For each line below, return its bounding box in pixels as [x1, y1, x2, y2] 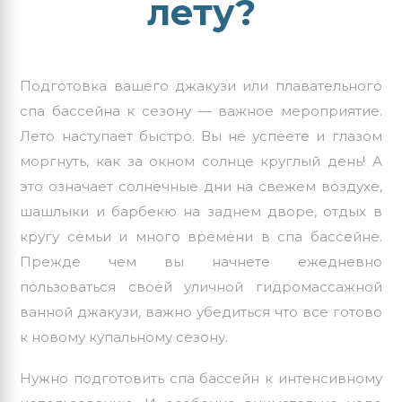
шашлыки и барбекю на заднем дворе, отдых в [20, 203, 382, 221]
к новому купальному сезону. [20, 328, 229, 346]
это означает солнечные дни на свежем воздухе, [20, 178, 382, 196]
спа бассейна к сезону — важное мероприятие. [20, 102, 382, 120]
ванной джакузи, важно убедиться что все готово [20, 303, 382, 321]
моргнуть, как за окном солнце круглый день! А [20, 153, 382, 170]
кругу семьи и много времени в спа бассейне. [20, 228, 382, 246]
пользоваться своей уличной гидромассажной [20, 278, 382, 296]
